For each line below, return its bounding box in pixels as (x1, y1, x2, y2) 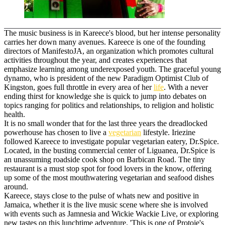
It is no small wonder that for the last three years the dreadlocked (4, 119, 207, 128)
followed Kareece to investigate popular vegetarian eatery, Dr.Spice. (4, 137, 219, 146)
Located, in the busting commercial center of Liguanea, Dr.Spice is (4, 146, 215, 155)
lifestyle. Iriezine (141, 128, 195, 137)
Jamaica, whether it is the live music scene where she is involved (4, 200, 208, 209)
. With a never (164, 82, 208, 91)
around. (4, 182, 28, 191)
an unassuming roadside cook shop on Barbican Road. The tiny (4, 155, 205, 164)
